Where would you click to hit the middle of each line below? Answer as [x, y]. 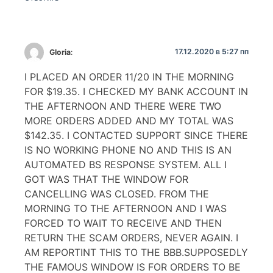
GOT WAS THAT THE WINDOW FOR [106, 179]
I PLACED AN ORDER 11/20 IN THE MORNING [129, 76]
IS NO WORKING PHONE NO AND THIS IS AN [128, 150]
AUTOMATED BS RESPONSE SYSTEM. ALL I [126, 164]
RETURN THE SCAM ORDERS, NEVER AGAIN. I [131, 237]
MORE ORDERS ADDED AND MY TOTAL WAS [129, 120]
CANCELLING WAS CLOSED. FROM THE [117, 193]
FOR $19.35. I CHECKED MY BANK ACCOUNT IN [136, 91]
